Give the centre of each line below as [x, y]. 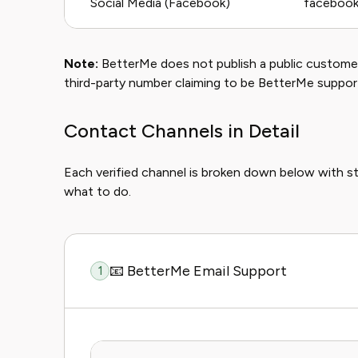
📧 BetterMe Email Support [198, 271]
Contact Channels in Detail [182, 131]
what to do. [97, 191]
